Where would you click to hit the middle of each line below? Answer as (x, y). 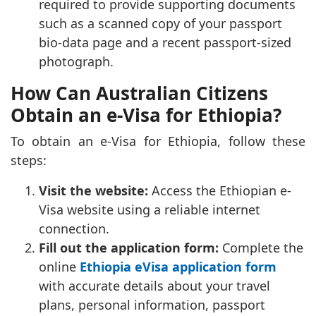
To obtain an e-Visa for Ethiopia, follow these (158, 141)
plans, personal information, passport (152, 304)
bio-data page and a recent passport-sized (165, 42)
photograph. (76, 61)
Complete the (261, 247)
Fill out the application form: (129, 247)
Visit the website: (93, 190)
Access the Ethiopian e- (220, 190)
